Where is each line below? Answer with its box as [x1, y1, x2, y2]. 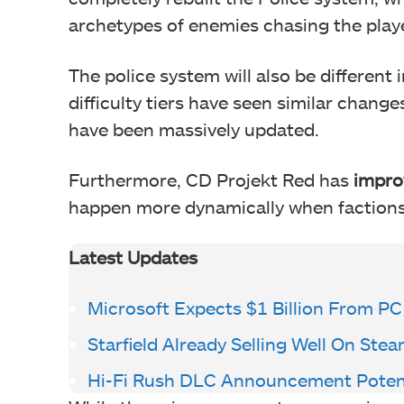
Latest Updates [69, 246, 197, 269]
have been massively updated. [69, 118, 319, 141]
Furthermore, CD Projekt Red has [69, 169, 353, 191]
